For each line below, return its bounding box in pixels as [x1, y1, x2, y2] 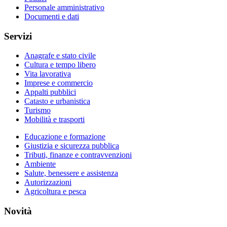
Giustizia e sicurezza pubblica [24, 141, 119, 150]
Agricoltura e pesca [24, 187, 86, 196]
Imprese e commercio [24, 79, 93, 88]
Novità [4, 206, 32, 216]
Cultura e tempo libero [24, 60, 96, 69]
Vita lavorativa [24, 69, 71, 79]
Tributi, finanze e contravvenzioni [24, 150, 132, 160]
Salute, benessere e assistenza [24, 169, 118, 178]
